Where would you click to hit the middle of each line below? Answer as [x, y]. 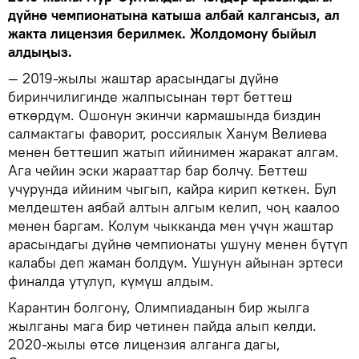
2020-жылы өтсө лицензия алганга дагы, [144, 344]
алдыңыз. [40, 51]
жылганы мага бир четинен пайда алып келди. [162, 325]
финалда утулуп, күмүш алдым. [111, 280]
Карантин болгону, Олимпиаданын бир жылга [159, 307]
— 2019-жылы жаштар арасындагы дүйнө [143, 78]
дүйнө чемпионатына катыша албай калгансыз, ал [174, 14]
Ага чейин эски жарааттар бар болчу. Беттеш [158, 170]
